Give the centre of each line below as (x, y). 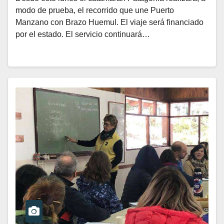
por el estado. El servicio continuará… (83, 34)
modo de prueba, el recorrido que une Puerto (95, 10)
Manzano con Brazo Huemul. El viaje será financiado (109, 22)
